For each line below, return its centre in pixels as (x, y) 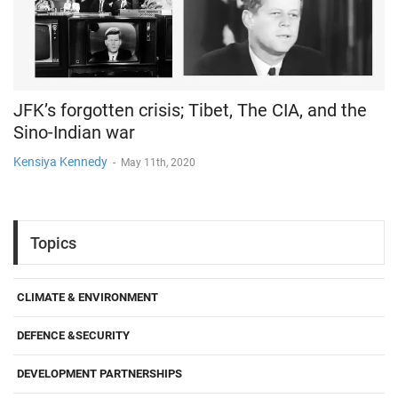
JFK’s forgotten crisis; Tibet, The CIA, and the (190, 111)
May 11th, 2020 (158, 163)
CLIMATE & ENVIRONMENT (88, 298)
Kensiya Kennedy (60, 162)
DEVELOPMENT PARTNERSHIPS (99, 374)
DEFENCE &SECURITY (73, 336)
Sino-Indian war (74, 133)
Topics (53, 243)
